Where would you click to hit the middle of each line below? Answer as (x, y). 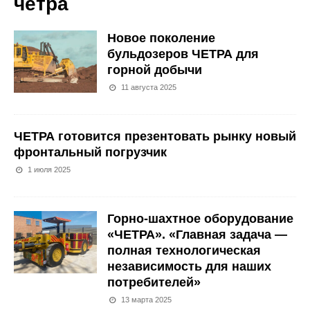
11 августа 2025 (149, 87)
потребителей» (154, 282)
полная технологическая (184, 250)
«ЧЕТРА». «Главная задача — (197, 235)
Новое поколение (161, 38)
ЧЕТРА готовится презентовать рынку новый (155, 136)
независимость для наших (189, 266)
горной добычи (155, 70)
